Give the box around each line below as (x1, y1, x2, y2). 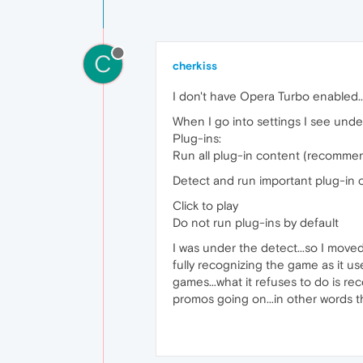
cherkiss (173, 59, 217, 72)
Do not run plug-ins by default (173, 216, 339, 229)
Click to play (173, 199, 238, 212)
